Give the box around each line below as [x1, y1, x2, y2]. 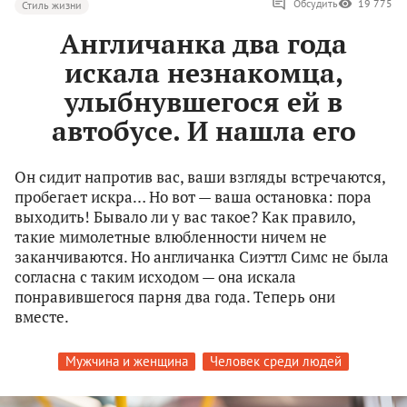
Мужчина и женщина [65, 352, 188, 371]
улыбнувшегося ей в [65, 84, 342, 121]
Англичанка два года [60, 25, 347, 63]
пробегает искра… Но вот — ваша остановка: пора [15, 186, 372, 208]
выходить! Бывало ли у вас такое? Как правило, [15, 206, 355, 228]
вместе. [15, 306, 69, 328]
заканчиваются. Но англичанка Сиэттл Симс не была [15, 246, 389, 268]
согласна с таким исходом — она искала [15, 266, 296, 288]
